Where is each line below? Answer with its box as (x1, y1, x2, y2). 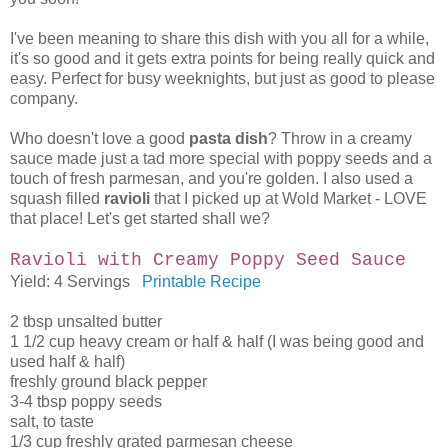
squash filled (10, 189, 104, 207)
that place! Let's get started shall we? (10, 209, 270, 227)
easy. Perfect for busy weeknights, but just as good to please (10, 69, 435, 87)
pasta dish (185, 129, 268, 147)
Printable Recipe (138, 272, 261, 290)
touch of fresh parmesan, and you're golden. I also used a (10, 169, 413, 187)
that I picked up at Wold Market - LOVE (150, 189, 427, 207)
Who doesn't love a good (10, 129, 185, 147)
